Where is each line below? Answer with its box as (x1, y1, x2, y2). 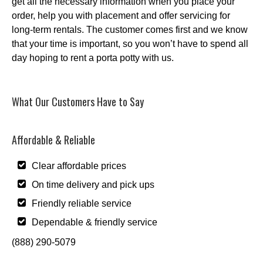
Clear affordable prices (32, 160, 127, 171)
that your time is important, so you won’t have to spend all (12, 38, 248, 49)
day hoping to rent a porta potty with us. (12, 52, 174, 63)
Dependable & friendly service (32, 217, 158, 227)
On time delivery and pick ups (32, 179, 155, 190)
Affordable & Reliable (12, 131, 95, 147)
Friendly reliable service (32, 198, 132, 208)
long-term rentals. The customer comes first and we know (12, 24, 248, 35)
